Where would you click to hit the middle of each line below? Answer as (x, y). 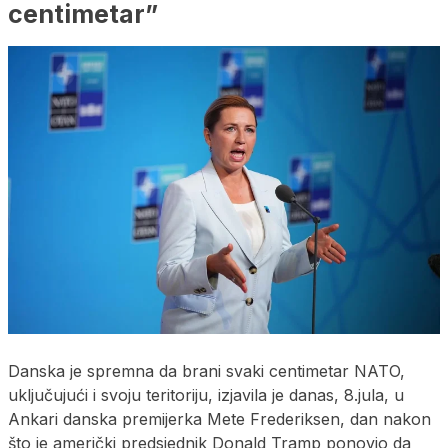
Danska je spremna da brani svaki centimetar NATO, (206, 370)
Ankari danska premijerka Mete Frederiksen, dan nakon (219, 418)
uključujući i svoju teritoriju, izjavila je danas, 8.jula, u (206, 394)
